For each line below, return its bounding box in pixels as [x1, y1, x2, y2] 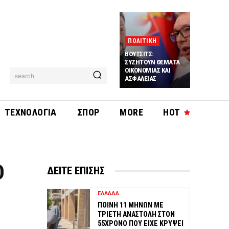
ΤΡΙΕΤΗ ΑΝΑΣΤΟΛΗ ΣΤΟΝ [98, 210, 175, 218]
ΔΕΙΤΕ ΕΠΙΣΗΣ [47, 165, 105, 177]
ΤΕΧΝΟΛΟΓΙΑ [4, 107, 57, 118]
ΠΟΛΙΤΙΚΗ [128, 37, 157, 44]
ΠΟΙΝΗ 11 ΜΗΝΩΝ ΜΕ [98, 201, 164, 209]
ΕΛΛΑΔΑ [98, 190, 119, 197]
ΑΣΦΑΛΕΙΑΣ [125, 75, 156, 82]
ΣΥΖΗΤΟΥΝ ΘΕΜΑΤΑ [125, 58, 180, 66]
